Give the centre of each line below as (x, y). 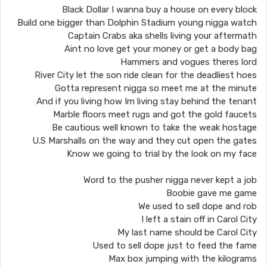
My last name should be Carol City (187, 232)
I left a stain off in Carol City (199, 219)
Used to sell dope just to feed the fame (175, 246)
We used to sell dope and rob (198, 206)
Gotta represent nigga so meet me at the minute (156, 88)
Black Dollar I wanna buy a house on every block (159, 10)
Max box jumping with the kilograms (183, 259)
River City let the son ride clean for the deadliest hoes (146, 75)
